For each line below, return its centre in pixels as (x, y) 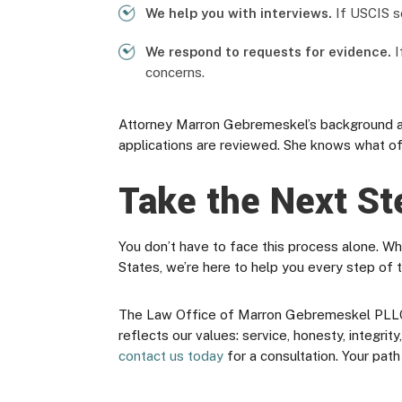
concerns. (175, 72)
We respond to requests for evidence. (268, 52)
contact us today (171, 356)
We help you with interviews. (239, 13)
